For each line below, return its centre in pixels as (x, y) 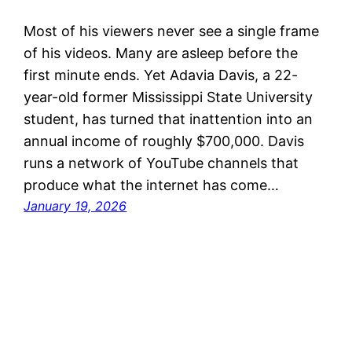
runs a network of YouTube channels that (161, 163)
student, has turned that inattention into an (169, 119)
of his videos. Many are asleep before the (161, 53)
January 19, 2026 (75, 205)
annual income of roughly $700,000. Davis (164, 141)
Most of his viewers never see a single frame (172, 31)
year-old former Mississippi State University (169, 97)
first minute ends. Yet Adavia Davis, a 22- (161, 75)
